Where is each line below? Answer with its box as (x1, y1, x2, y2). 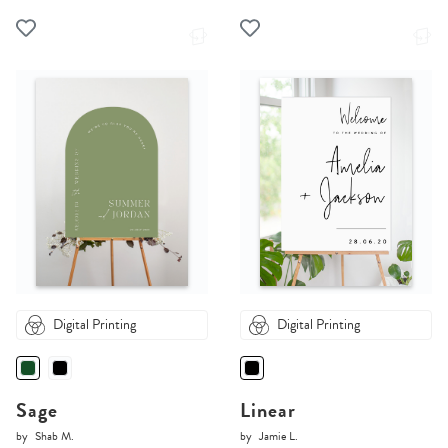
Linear (240, 395, 296, 426)
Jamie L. (259, 427, 298, 446)
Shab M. (35, 427, 74, 446)
